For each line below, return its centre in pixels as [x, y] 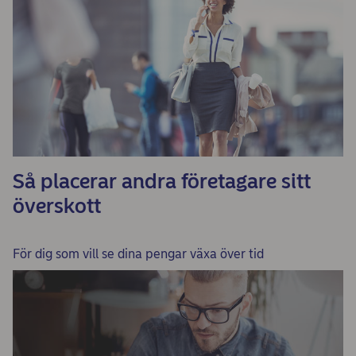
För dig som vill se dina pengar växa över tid [138, 254]
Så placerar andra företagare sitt [162, 181]
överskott [57, 206]
